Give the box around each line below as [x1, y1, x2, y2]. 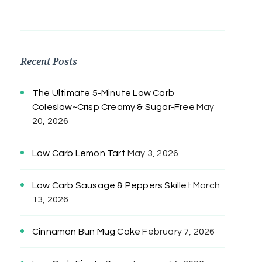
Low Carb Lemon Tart [32, 148, 126, 158]
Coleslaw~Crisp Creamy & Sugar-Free [32, 102, 195, 112]
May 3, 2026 [127, 148, 179, 158]
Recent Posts [20, 54, 77, 68]
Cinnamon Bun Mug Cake [32, 226, 141, 236]
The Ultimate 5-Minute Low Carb [32, 88, 174, 98]
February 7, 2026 [142, 226, 215, 236]
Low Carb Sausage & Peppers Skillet [32, 180, 191, 190]
